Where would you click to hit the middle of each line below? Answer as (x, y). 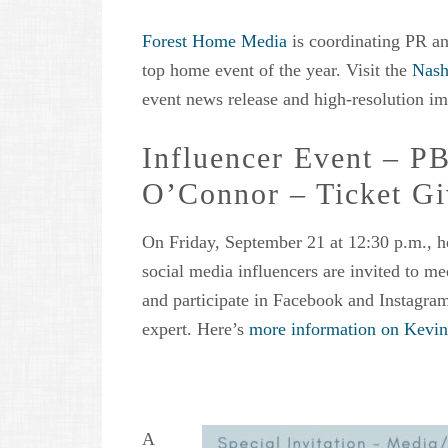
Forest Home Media (214, 41)
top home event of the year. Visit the (277, 70)
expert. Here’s (195, 329)
